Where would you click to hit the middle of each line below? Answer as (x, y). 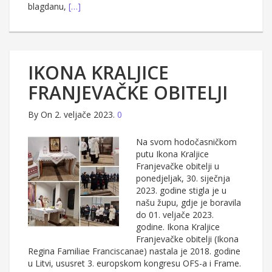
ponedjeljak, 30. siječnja (183, 178)
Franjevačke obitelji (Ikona (187, 239)
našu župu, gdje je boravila (189, 203)
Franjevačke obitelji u (178, 166)
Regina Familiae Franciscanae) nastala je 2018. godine (134, 251)
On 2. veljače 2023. (78, 115)
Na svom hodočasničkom (186, 142)
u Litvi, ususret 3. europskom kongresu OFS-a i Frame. (134, 263)
